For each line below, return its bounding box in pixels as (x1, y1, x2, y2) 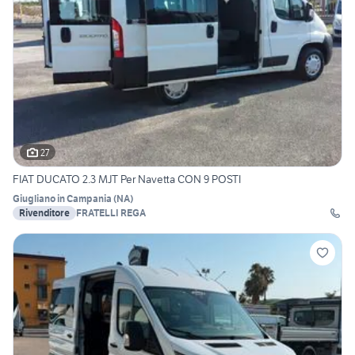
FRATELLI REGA (76, 207, 146, 219)
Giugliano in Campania (13, 193, 112, 205)
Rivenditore (19, 207, 70, 219)
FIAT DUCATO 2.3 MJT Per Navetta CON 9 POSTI (13, 172, 241, 187)
